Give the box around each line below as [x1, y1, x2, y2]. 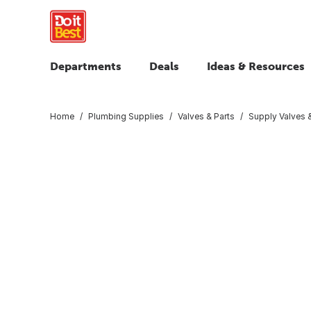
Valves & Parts [178, 110, 235, 121]
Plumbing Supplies [88, 110, 164, 121]
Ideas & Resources [207, 60, 305, 72]
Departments [50, 60, 121, 72]
